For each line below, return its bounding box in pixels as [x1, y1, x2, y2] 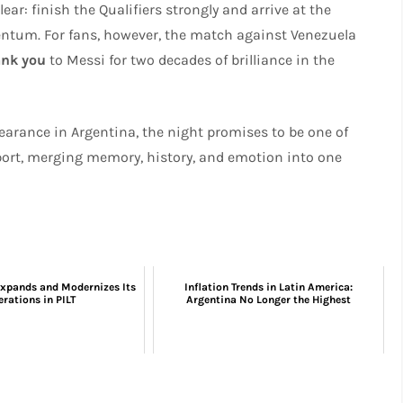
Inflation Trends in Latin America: [184, 280, 354, 293]
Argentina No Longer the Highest [186, 292, 352, 306]
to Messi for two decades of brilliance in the [46, 50, 336, 68]
